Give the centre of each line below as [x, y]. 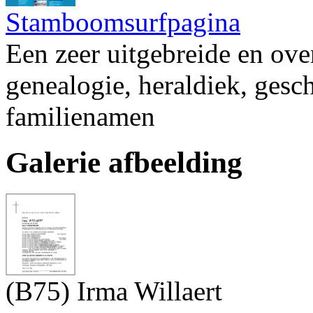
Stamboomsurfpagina [123, 22]
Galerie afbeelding [124, 163]
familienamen [80, 116]
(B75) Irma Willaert [114, 291]
